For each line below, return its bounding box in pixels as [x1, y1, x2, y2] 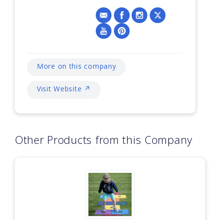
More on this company [37, 61, 116, 71]
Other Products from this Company [15, 132, 193, 147]
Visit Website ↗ [37, 83, 91, 93]
